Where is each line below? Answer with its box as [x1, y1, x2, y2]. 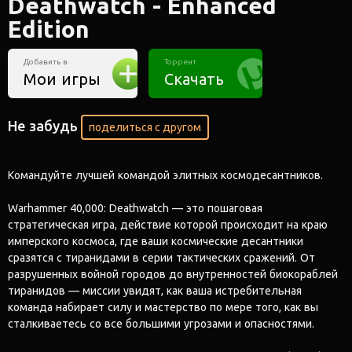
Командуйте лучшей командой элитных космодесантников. [8, 168, 323, 181]
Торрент [164, 57, 196, 66]
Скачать [164, 69, 224, 88]
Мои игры [24, 69, 101, 88]
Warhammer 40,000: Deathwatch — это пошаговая [8, 201, 262, 214]
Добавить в [24, 57, 68, 66]
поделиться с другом [89, 120, 201, 134]
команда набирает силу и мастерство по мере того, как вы [8, 300, 318, 313]
